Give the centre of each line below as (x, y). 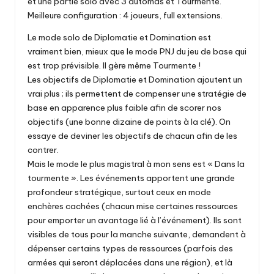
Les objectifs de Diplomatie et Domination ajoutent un (135, 79)
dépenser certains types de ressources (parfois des (130, 248)
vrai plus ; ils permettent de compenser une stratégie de (137, 93)
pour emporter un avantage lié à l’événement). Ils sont (135, 220)
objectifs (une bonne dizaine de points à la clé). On (129, 121)
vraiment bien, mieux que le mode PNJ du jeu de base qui (137, 51)
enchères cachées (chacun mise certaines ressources (133, 206)
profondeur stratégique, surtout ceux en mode (119, 192)
